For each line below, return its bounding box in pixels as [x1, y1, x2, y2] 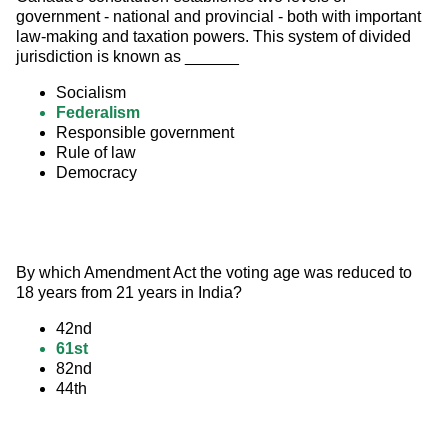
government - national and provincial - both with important [16, 8, 425, 26]
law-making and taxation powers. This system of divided [16, 28, 415, 46]
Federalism [56, 104, 140, 122]
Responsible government [56, 124, 234, 142]
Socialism [56, 84, 126, 102]
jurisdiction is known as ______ [16, 48, 239, 66]
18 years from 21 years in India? [16, 284, 242, 302]
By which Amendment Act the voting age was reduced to [16, 264, 416, 282]
